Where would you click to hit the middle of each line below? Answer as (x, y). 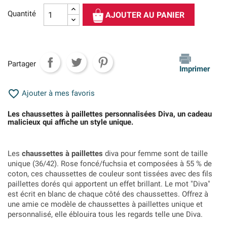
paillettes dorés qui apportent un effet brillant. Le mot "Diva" (109, 184)
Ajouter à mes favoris (57, 93)
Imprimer (195, 69)
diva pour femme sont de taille (155, 154)
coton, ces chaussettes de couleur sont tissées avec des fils (110, 174)
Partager (22, 64)
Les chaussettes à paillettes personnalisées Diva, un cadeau (110, 114)
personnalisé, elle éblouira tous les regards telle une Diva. (105, 214)
